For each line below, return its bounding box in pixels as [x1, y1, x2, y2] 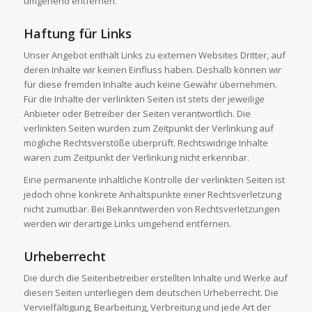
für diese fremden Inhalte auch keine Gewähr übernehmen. [23, 78, 277, 91]
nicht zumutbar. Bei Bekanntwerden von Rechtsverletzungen [23, 203, 280, 216]
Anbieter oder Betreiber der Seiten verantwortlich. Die [23, 107, 251, 120]
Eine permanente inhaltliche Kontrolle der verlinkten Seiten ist [23, 173, 285, 187]
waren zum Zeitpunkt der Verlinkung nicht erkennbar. [23, 151, 249, 164]
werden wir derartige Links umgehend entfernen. [23, 217, 231, 231]
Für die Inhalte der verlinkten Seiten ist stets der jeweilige [23, 93, 265, 106]
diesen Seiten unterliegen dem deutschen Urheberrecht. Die [23, 286, 279, 299]
